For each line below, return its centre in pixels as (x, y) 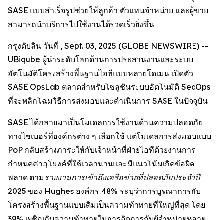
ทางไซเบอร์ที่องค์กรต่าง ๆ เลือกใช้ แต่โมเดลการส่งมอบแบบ (110, 136)
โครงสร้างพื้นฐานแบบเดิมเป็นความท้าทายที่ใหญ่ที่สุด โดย (107, 205)
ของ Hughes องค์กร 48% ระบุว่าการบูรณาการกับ (113, 191)
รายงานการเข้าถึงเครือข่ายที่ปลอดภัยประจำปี (122, 177)
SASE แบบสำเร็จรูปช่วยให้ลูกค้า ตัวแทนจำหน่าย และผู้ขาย (108, 10)
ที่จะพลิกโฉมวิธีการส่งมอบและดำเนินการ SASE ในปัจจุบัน (108, 101)
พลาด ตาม (26, 177)
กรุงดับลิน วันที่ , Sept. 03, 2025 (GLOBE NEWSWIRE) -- (108, 46)
